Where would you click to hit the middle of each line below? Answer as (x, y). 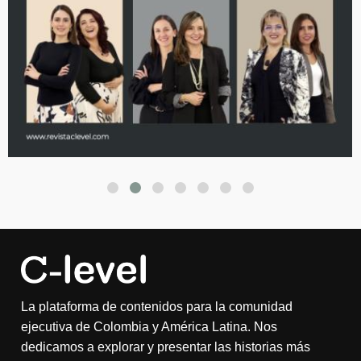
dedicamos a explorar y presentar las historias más (166, 347)
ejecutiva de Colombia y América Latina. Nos (149, 327)
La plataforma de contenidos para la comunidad (157, 307)
